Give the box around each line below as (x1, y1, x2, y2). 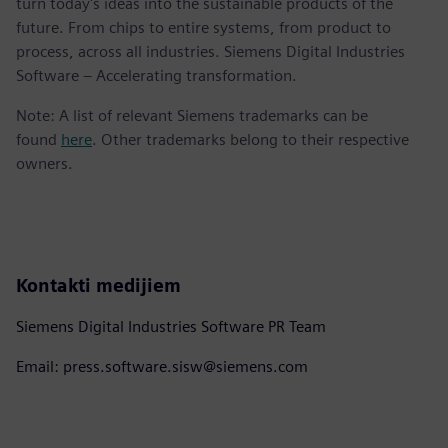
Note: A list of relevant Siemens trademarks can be (16, 105, 368, 125)
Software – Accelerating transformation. (16, 65, 297, 85)
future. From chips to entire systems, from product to (16, 17, 391, 37)
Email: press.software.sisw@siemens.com (16, 356, 308, 376)
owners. (16, 153, 73, 173)
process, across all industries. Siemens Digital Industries (16, 41, 405, 61)
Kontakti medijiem (16, 274, 181, 296)
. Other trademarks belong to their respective (92, 129, 409, 149)
